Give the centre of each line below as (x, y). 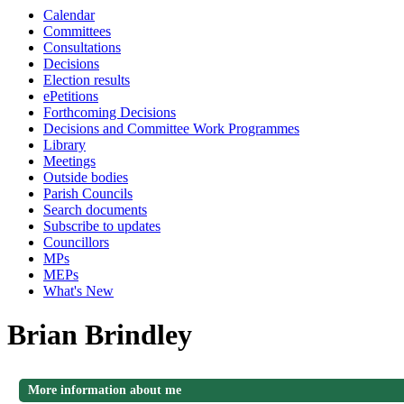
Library (64, 145)
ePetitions (71, 96)
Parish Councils (88, 193)
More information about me (105, 390)
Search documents (95, 210)
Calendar (69, 15)
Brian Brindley (100, 335)
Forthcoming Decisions (110, 112)
